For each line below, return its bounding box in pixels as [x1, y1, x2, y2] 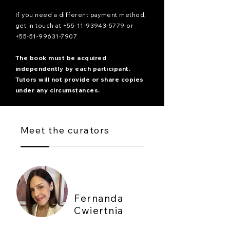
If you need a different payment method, [15, 11, 146, 18]
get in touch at [15, 22, 63, 29]
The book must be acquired [15, 54, 106, 62]
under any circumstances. [15, 86, 100, 94]
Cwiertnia [74, 204, 124, 217]
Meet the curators [21, 124, 110, 136]
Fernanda [74, 192, 124, 204]
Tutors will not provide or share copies [15, 75, 144, 83]
